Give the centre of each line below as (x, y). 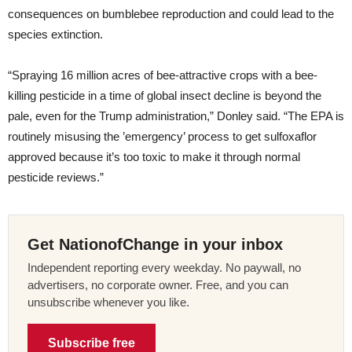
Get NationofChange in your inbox (155, 244)
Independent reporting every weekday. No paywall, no (164, 267)
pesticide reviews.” (56, 177)
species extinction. (55, 34)
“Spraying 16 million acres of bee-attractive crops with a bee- (163, 75)
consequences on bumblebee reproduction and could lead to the (171, 13)
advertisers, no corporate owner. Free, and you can (158, 284)
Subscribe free (92, 343)
